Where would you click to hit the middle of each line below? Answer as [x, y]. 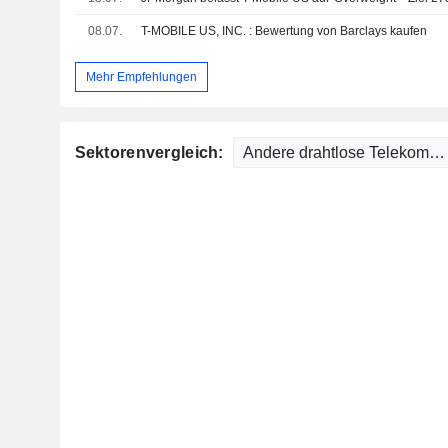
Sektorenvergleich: [151, 153]
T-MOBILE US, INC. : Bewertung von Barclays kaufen [284, 31]
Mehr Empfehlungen [141, 76]
